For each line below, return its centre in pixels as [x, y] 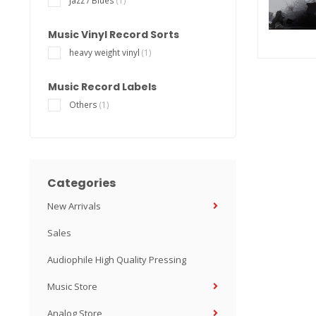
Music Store [72, 286]
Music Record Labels [102, 87]
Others [84, 104]
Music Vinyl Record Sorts [114, 35]
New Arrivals [74, 206]
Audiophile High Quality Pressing [117, 260]
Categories [81, 183]
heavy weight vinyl [105, 52]
